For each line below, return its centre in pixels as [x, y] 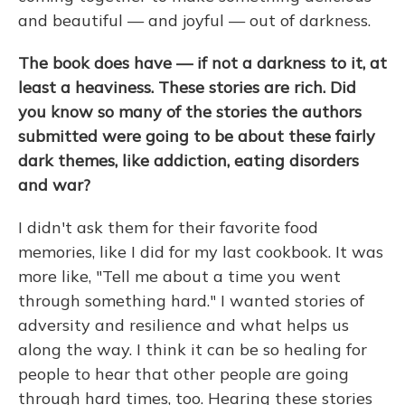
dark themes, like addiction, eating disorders [188, 161]
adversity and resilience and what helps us [184, 325]
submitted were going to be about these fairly [197, 137]
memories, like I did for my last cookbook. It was [201, 252]
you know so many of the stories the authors [190, 112]
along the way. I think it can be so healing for [193, 350]
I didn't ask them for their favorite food [168, 228]
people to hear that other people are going [184, 374]
